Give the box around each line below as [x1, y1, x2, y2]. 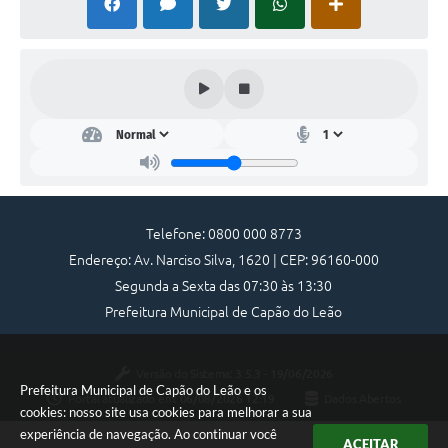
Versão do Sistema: [136, 366, 236, 380]
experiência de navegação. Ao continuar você [20, 426, 277, 442]
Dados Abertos [323, 391, 401, 405]
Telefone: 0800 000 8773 [145, 226, 302, 243]
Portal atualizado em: [68, 391, 180, 405]
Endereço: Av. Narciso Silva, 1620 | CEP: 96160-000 [68, 252, 379, 269]
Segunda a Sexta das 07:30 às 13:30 [115, 278, 333, 295]
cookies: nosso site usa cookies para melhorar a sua [20, 404, 312, 420]
